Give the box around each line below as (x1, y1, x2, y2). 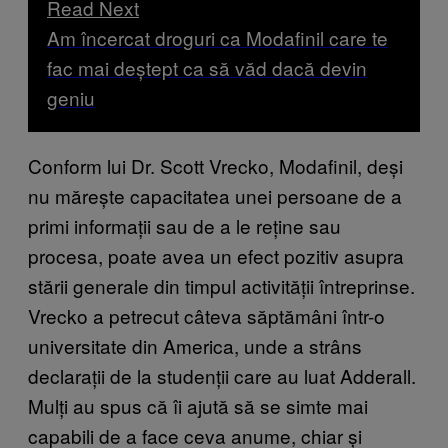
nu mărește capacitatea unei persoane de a (28, 181, 402, 209)
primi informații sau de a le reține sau (28, 211, 341, 239)
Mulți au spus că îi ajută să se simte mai (28, 391, 368, 419)
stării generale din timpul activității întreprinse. (28, 271, 415, 299)
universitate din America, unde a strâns (28, 331, 362, 359)
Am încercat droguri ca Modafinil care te (47, 23, 388, 51)
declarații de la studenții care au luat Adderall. (28, 361, 416, 389)
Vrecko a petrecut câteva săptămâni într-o (28, 301, 385, 329)
